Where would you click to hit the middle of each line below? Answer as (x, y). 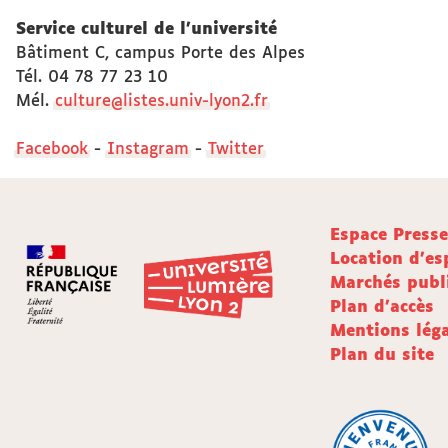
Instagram (148, 149)
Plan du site (382, 355)
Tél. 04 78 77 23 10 (92, 77)
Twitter (236, 149)
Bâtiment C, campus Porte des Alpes (160, 53)
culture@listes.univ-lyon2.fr (161, 101)
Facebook (52, 149)
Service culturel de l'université (146, 29)
